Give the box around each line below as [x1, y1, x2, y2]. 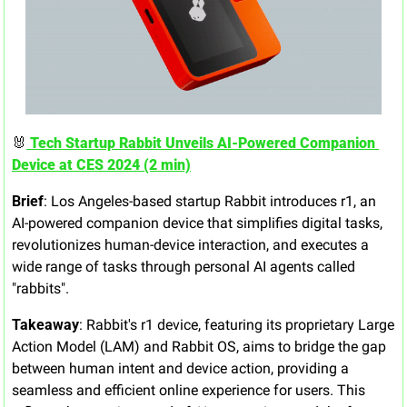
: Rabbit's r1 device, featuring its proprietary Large [79, 316, 394, 334]
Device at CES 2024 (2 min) [12, 156, 191, 174]
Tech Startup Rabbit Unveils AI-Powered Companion [26, 134, 375, 153]
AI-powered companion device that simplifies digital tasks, [12, 214, 382, 233]
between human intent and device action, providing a [12, 360, 349, 378]
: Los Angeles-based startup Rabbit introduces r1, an [44, 193, 376, 211]
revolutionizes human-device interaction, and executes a [12, 236, 369, 254]
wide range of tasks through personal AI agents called [12, 258, 355, 276]
